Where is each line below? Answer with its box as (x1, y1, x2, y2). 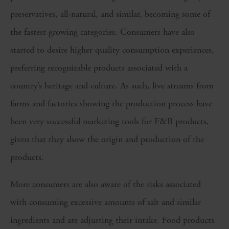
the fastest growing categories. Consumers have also (10, 26, 195, 38)
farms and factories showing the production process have (10, 98, 212, 110)
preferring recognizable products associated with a (10, 62, 188, 74)
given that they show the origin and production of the (10, 133, 204, 146)
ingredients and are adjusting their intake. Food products (10, 214, 214, 226)
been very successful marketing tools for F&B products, (10, 116, 209, 128)
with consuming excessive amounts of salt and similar (10, 196, 201, 209)
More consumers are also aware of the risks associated (10, 178, 201, 191)
